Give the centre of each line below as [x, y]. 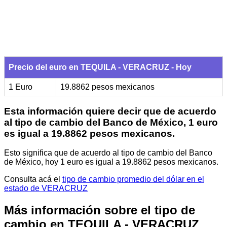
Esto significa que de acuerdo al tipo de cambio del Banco [108, 153]
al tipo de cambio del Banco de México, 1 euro [111, 122]
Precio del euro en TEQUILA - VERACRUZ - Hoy [100, 67]
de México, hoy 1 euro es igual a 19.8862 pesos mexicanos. [111, 162]
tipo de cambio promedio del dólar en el [133, 179]
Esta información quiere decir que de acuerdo [110, 111]
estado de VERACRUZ [46, 188]
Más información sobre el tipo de [100, 210]
